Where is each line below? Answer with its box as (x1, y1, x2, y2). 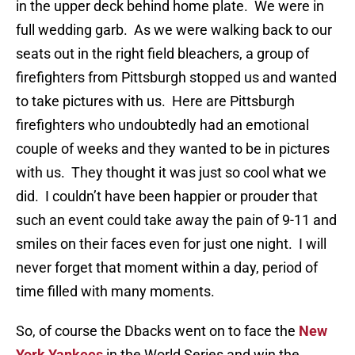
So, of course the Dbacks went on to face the (16, 323, 299, 340)
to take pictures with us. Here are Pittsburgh (16, 93, 295, 110)
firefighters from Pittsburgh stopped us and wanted (16, 69, 337, 86)
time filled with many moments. (16, 283, 215, 300)
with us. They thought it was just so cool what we (16, 164, 326, 181)
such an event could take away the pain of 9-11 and (16, 212, 337, 229)
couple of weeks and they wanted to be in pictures (16, 140, 330, 158)
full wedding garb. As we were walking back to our (16, 21, 332, 39)
